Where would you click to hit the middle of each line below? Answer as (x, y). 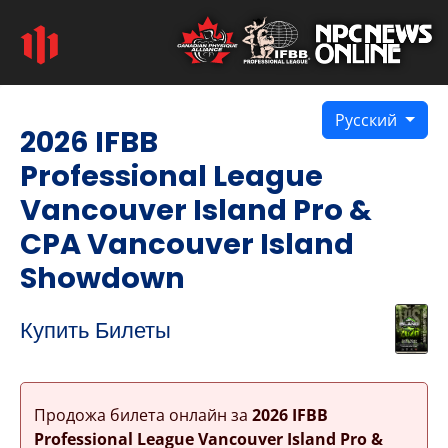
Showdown (102, 278)
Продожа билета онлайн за (142, 414)
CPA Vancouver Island (187, 244)
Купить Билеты (95, 330)
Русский (368, 120)
